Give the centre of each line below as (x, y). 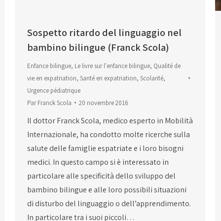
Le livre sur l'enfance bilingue (112, 66)
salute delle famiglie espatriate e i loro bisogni (105, 148)
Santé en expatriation (108, 78)
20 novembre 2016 (104, 103)
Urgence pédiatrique (54, 90)
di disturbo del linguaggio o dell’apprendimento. (109, 203)
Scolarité (152, 78)
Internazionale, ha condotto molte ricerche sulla (109, 134)
